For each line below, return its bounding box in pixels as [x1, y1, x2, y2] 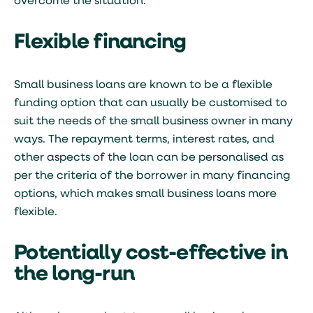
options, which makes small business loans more [14, 189, 277, 200]
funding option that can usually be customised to [14, 98, 287, 109]
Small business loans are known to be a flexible [14, 80, 272, 91]
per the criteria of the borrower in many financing [14, 170, 290, 182]
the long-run [14, 264, 134, 286]
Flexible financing [14, 32, 187, 54]
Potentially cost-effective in [14, 243, 288, 265]
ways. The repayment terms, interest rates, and [14, 134, 275, 145]
